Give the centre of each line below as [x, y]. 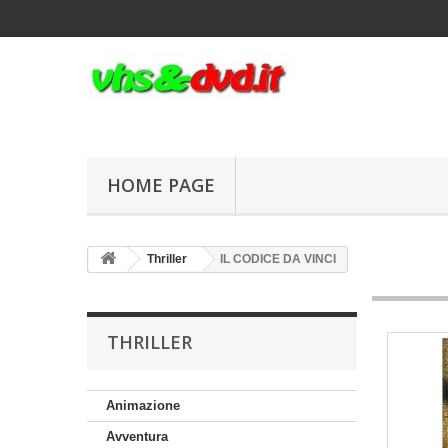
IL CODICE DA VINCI [278, 259]
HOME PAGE [161, 185]
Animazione [143, 405]
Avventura [137, 436]
